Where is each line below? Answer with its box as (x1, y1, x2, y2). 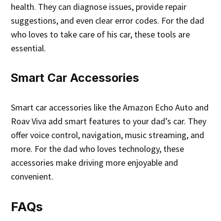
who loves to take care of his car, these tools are (11, 29, 190, 40)
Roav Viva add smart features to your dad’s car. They (11, 115, 207, 127)
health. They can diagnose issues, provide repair (11, 1, 187, 13)
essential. (11, 42, 46, 54)
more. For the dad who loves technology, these (11, 143, 184, 155)
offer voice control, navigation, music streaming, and (11, 129, 205, 141)
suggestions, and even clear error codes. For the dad (11, 15, 205, 27)
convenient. (11, 171, 54, 183)
